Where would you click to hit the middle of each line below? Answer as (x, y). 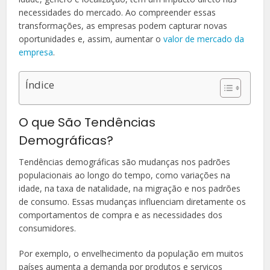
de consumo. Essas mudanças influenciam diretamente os (133, 202)
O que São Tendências (87, 123)
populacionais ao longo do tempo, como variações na (125, 175)
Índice (40, 85)
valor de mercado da (204, 39)
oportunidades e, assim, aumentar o (91, 39)
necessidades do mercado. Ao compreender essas (118, 13)
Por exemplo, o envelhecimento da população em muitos (131, 254)
